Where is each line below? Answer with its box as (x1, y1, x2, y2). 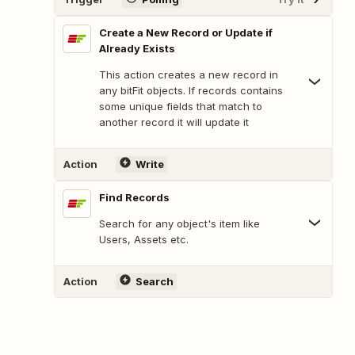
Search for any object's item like (99, 216, 260, 230)
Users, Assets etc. (99, 232, 189, 246)
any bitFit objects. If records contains (99, 83, 283, 97)
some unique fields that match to (99, 99, 262, 113)
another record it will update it (99, 115, 249, 128)
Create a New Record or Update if (99, 25, 273, 39)
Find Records (99, 190, 170, 204)
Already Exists (99, 41, 175, 55)
